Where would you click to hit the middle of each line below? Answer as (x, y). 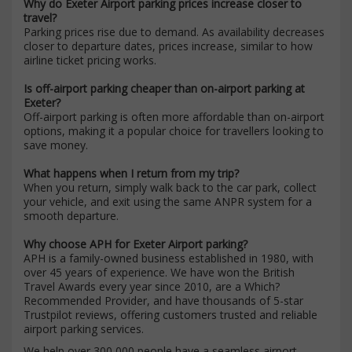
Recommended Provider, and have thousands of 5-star (163, 300)
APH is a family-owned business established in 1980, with (169, 258)
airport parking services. (84, 328)
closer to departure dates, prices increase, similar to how (168, 46)
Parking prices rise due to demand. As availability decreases (174, 31)
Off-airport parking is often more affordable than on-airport (174, 116)
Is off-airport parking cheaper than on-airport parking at (164, 88)
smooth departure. (71, 215)
